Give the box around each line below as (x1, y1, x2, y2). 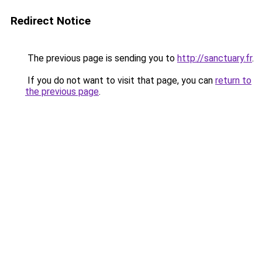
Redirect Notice (11, 14, 91, 27)
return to (215, 75, 251, 86)
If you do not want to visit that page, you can (25, 75, 215, 86)
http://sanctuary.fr (177, 53, 252, 64)
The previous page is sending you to (25, 53, 177, 64)
